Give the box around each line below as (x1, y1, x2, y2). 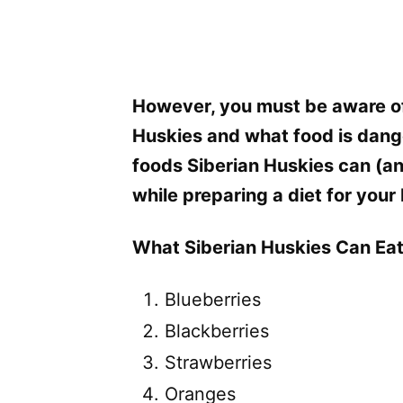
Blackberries (165, 319, 269, 342)
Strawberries (165, 351, 272, 373)
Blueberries (165, 288, 261, 310)
